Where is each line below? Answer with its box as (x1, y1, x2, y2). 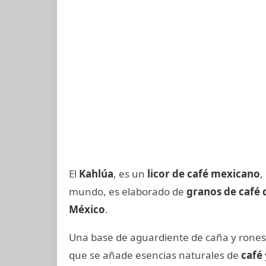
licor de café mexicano (147, 167, 260, 180)
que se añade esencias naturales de (69, 248, 241, 262)
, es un (113, 167, 147, 180)
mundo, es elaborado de (69, 185, 186, 198)
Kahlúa (79, 167, 113, 180)
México (69, 202, 105, 216)
